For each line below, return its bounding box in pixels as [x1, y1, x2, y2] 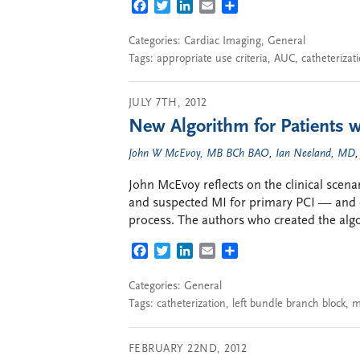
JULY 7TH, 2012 [129, 97, 207, 109]
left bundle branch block [232, 298, 346, 310]
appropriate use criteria [157, 52, 268, 65]
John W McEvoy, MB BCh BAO [129, 148, 269, 160]
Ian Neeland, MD [276, 148, 355, 160]
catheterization [157, 298, 226, 310]
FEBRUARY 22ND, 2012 [129, 342, 247, 355]
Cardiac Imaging [184, 35, 261, 47]
